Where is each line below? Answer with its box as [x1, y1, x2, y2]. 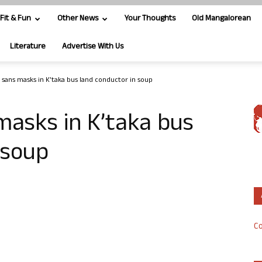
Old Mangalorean [192, 12, 251, 26]
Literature [10, 40, 46, 54]
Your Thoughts [125, 12, 175, 26]
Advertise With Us [62, 40, 123, 54]
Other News [57, 12, 98, 26]
